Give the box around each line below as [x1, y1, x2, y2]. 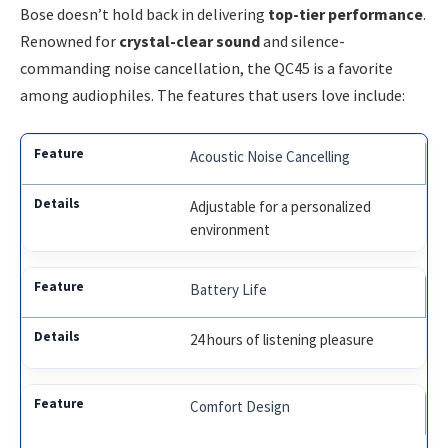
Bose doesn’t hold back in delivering [20, 3, 268, 24]
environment [190, 220, 271, 240]
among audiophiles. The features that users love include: [20, 84, 405, 105]
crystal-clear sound [119, 30, 260, 51]
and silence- [260, 30, 345, 51]
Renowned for [20, 30, 119, 51]
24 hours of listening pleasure [190, 330, 375, 350]
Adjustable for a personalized [190, 197, 372, 217]
